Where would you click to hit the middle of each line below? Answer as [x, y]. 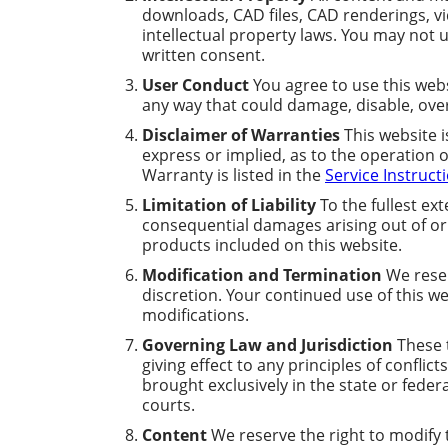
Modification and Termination [262, 275]
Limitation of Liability [229, 205]
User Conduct [195, 85]
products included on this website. [272, 245]
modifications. [195, 315]
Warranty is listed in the [233, 175]
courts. [168, 405]
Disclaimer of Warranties [241, 135]
